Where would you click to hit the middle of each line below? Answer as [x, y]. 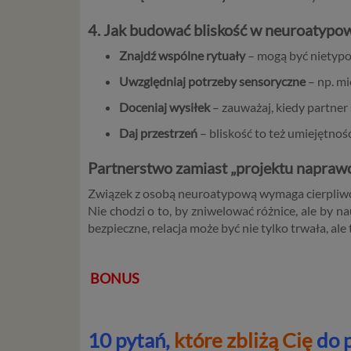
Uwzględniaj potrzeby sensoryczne [212, 81]
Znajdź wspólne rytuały [182, 55]
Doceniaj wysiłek [165, 107]
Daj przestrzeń [158, 132]
